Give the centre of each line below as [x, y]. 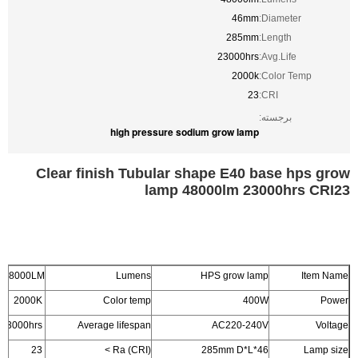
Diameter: [281, 18]
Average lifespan [114, 325]
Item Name [325, 276]
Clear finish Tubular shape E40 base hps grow [193, 173]
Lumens [133, 276]
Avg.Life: [279, 57]
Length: [276, 38]
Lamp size [326, 350]
